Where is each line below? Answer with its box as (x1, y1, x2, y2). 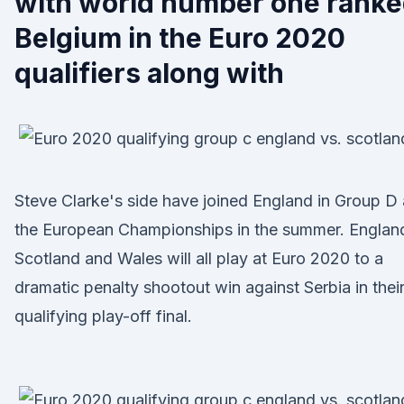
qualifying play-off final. (14, 307, 192, 326)
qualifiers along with (14, 57, 284, 89)
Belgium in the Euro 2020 (14, 22, 345, 54)
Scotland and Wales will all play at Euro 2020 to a (14, 249, 383, 268)
